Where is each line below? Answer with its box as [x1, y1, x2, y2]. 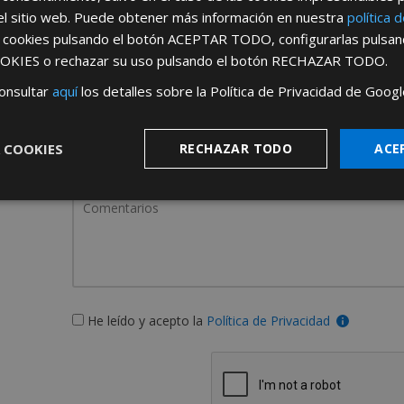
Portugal [327, 161, 391, 181]
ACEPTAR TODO [168, 30, 271, 48]
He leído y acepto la [87, 312, 207, 329]
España [253, 161, 308, 181]
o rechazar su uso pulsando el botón [40, 51, 271, 69]
